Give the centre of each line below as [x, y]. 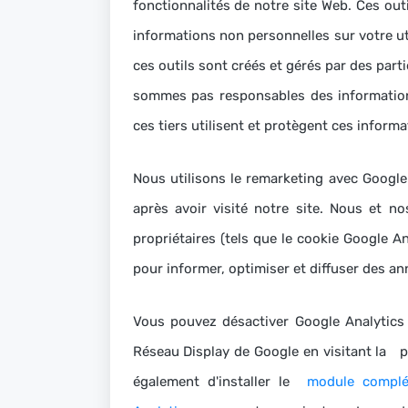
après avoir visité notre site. [231, 209]
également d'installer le [219, 382]
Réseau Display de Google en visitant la [264, 352]
